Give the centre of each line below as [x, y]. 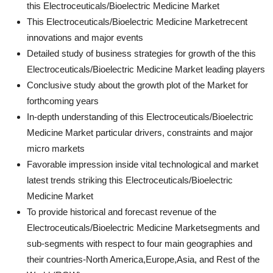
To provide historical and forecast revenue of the [122, 211]
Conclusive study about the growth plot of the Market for [137, 85]
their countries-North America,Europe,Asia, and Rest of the [143, 259]
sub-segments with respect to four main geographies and [140, 243]
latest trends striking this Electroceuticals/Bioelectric [130, 180]
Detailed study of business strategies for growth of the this [141, 53]
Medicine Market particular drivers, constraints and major [140, 132]
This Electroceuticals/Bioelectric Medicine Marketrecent [137, 21]
